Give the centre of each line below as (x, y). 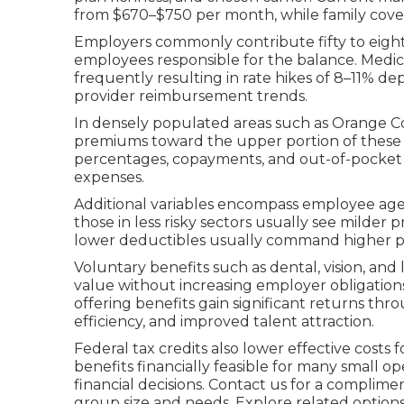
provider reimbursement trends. (191, 96)
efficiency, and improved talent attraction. (224, 321)
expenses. (109, 177)
